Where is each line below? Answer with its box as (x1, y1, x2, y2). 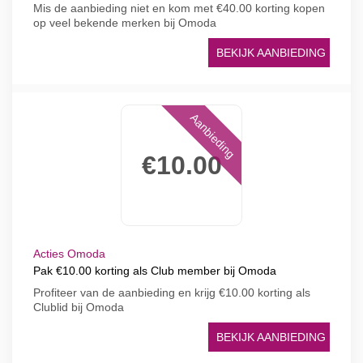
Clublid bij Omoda (33, 301, 124, 314)
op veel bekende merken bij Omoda (33, 16, 216, 29)
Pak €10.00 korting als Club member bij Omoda (33, 264, 276, 277)
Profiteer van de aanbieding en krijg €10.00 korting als (33, 286, 310, 299)
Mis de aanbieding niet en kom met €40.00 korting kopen (33, 2, 325, 15)
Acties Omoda (33, 247, 105, 260)
